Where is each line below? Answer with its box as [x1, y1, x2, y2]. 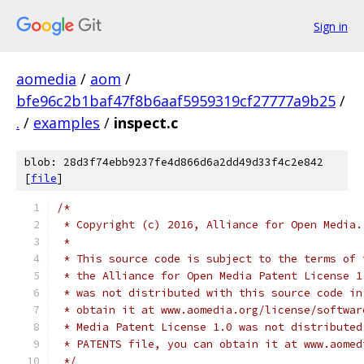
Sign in [314, 18, 348, 34]
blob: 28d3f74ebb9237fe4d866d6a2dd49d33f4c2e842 [24, 155, 323, 169]
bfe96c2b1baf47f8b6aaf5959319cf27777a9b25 [16, 91, 336, 110]
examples [33, 113, 100, 132]
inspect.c [114, 113, 178, 132]
